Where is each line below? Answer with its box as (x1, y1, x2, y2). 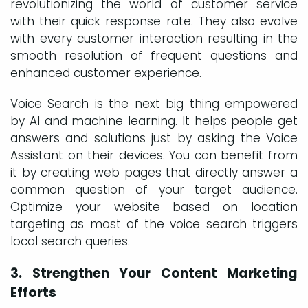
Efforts (10, 283, 56, 302)
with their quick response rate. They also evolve (10, 12, 298, 30)
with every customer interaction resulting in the (10, 30, 298, 47)
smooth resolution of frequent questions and (10, 47, 298, 64)
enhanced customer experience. (10, 64, 201, 81)
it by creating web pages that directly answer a (10, 164, 298, 181)
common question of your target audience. (10, 181, 298, 198)
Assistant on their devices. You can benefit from (10, 146, 298, 164)
